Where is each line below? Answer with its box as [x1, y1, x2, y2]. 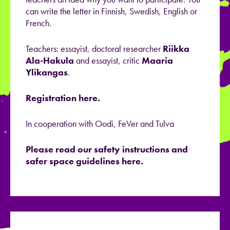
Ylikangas [26, 66, 68, 79]
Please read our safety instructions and [26, 143, 188, 156]
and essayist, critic [74, 54, 140, 67]
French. [26, 17, 53, 29]
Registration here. [26, 92, 100, 104]
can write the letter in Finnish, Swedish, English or [26, 5, 197, 17]
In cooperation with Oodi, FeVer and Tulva [26, 118, 176, 130]
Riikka [163, 43, 189, 55]
